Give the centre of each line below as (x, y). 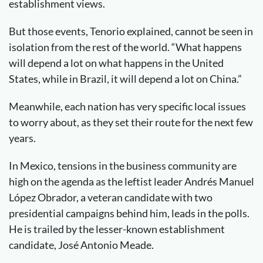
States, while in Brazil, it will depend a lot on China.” (125, 79)
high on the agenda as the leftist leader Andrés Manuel (131, 181)
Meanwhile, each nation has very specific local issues (127, 106)
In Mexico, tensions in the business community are (123, 166)
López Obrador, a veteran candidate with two (111, 197)
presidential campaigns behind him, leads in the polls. (129, 213)
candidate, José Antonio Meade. (81, 245)
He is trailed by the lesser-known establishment (117, 229)
